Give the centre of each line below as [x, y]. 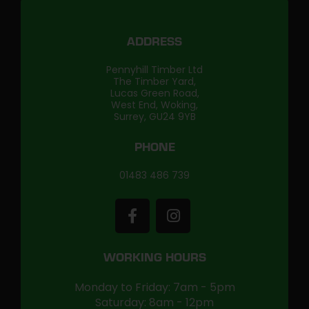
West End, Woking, [154, 105]
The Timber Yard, [154, 81]
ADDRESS [154, 43]
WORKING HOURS [154, 259]
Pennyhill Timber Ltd [154, 70]
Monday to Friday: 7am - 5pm [154, 287]
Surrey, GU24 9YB [154, 117]
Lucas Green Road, [154, 93]
